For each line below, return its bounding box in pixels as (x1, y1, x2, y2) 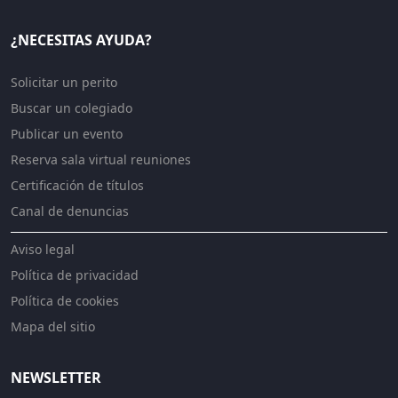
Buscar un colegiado (11, 99, 132, 116)
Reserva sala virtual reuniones (11, 150, 191, 168)
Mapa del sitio (11, 317, 95, 335)
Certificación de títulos (11, 176, 144, 194)
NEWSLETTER (11, 367, 101, 387)
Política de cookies (11, 291, 119, 309)
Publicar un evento (11, 124, 123, 142)
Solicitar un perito (11, 73, 117, 91)
